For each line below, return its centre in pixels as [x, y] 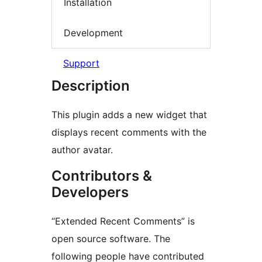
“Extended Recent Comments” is [123, 221]
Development [93, 32]
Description [91, 86]
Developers [90, 192]
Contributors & [102, 176]
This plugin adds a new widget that [129, 115]
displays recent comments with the [129, 132]
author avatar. [82, 150]
